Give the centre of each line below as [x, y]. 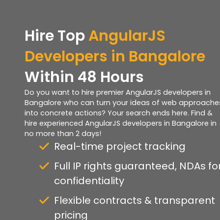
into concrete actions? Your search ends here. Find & [119, 113]
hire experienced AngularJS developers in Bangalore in [121, 123]
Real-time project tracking [120, 146]
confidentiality [89, 180]
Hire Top [55, 36]
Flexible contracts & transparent [135, 200]
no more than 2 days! [63, 133]
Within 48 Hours [84, 77]
